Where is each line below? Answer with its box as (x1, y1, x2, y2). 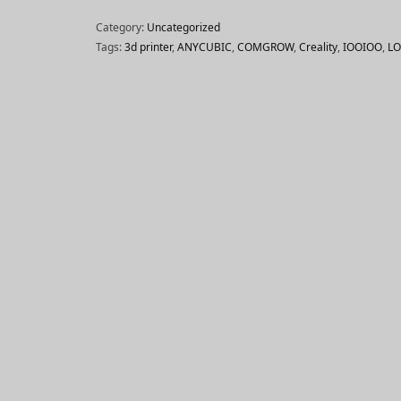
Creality (298, 39, 337, 55)
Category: (95, 20, 147, 35)
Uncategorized (146, 20, 220, 35)
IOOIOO (342, 39, 382, 55)
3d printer (124, 39, 172, 55)
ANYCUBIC (176, 39, 232, 55)
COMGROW (236, 39, 294, 55)
